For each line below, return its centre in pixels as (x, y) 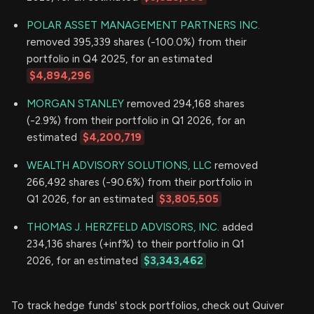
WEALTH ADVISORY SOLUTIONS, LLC (119, 165)
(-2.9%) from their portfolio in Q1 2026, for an (136, 120)
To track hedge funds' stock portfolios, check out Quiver (148, 305)
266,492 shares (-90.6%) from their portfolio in (139, 182)
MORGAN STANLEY (75, 103)
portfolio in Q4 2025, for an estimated (120, 59)
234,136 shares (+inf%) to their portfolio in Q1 (136, 244)
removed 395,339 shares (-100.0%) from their (137, 42)
